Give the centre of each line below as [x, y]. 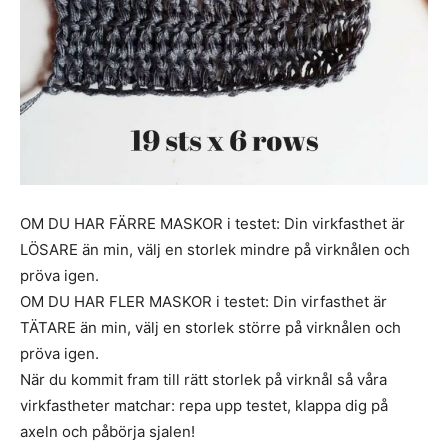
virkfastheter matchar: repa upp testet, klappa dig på [204, 406]
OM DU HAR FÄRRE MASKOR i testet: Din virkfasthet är [212, 224]
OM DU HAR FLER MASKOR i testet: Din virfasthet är [203, 302]
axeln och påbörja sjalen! [107, 432]
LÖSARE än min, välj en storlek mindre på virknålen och [215, 250]
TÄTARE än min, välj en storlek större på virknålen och [210, 328]
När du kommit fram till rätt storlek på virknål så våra [203, 380]
